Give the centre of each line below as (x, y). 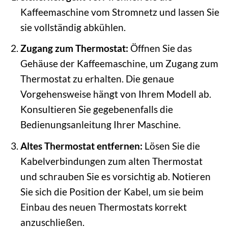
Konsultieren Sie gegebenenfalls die (96, 109)
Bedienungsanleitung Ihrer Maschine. (100, 125)
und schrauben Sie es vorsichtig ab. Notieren (115, 176)
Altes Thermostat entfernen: (81, 146)
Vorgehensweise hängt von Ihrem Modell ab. (116, 94)
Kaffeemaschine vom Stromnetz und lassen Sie (120, 12)
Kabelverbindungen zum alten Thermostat (111, 161)
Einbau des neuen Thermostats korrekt (103, 207)
